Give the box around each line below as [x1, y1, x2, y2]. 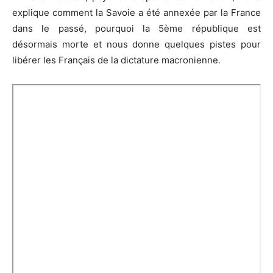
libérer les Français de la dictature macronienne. [12, 54, 221, 66]
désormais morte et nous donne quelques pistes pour [12, 38, 261, 51]
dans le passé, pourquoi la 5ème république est [12, 23, 261, 35]
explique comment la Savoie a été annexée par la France [12, 7, 261, 19]
